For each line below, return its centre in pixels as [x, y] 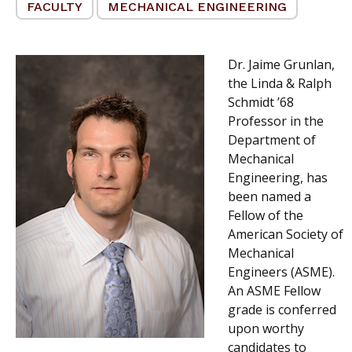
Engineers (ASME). [281, 272]
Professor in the [276, 121]
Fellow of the [266, 216]
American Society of [286, 235]
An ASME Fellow [274, 291]
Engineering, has [278, 178]
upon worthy [266, 329]
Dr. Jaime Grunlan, [281, 65]
